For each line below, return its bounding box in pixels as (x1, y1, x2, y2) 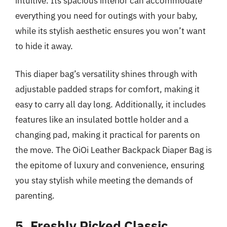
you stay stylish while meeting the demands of (15, 175, 193, 186)
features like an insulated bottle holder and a (15, 114, 188, 125)
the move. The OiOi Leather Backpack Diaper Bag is (15, 144, 212, 156)
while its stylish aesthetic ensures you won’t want (15, 25, 206, 36)
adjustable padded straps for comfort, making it (15, 84, 200, 95)
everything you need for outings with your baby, (15, 10, 198, 21)
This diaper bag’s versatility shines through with (15, 68, 198, 80)
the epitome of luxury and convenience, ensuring (15, 160, 204, 171)
